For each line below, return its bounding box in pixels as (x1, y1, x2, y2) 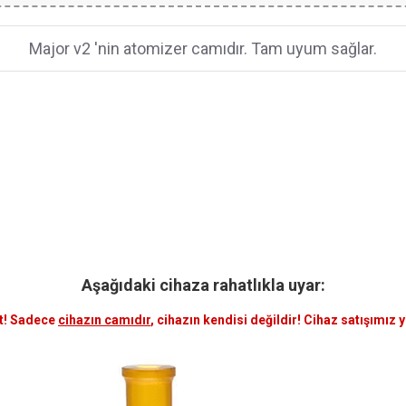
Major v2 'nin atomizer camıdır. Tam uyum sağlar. (29, 39, 377, 58)
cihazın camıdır (58, 313, 150, 327)
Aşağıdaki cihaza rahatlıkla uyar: (81, 275, 325, 295)
